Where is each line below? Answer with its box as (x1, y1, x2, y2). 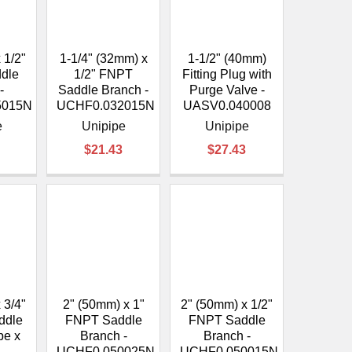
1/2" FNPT (74, 68, 134, 82)
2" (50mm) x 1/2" (181, 297, 273, 311)
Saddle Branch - (58, 83, 149, 97)
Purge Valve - (189, 83, 265, 97)
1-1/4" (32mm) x (59, 52, 148, 66)
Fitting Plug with (181, 68, 272, 82)
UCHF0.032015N (57, 99, 156, 113)
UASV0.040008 (182, 99, 271, 113)
